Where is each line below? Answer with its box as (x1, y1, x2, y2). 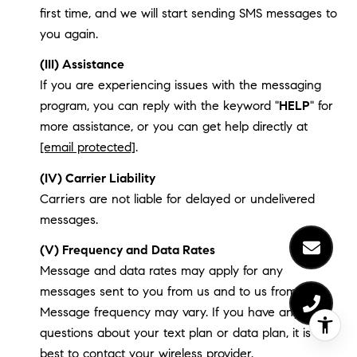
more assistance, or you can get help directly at (39, 119, 308, 135)
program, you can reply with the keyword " (39, 98, 279, 114)
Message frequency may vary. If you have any (39, 304, 300, 320)
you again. (39, 25, 98, 41)
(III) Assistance (39, 57, 124, 73)
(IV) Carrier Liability (39, 170, 155, 186)
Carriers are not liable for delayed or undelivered (39, 190, 315, 206)
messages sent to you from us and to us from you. (39, 284, 324, 300)
